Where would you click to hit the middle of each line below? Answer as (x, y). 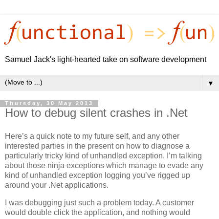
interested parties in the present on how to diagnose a (97, 146)
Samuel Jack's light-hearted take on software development (106, 60)
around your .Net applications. (57, 185)
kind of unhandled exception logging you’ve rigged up (98, 175)
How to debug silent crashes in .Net (96, 113)
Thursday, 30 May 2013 (49, 103)
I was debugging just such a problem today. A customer (99, 203)
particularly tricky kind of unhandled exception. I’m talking (103, 156)
